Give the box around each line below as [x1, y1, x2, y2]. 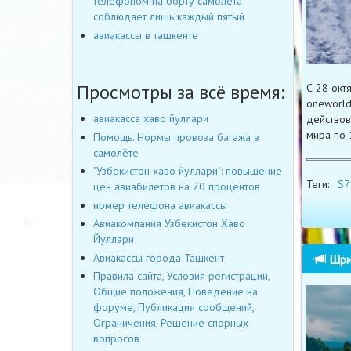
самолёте [93, 145, 139, 160]
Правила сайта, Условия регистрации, [93, 269, 270, 284]
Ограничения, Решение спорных [93, 316, 248, 331]
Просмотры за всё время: [77, 80, 284, 105]
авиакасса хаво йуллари [93, 111, 208, 126]
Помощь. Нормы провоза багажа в [93, 129, 259, 144]
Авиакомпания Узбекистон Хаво [93, 216, 245, 231]
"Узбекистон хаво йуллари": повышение [93, 164, 282, 179]
